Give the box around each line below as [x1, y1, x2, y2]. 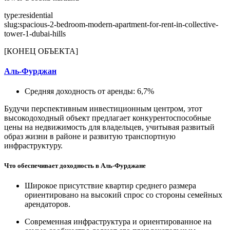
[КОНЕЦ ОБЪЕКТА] [4, 46, 78, 55]
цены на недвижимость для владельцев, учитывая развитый [4, 123, 215, 132]
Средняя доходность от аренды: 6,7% [25, 87, 154, 96]
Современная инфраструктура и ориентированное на [25, 217, 212, 226]
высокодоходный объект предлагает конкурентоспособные [4, 113, 211, 123]
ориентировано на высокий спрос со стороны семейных [25, 190, 222, 200]
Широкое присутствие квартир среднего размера [25, 181, 196, 190]
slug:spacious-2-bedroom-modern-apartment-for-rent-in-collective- [4, 20, 218, 29]
